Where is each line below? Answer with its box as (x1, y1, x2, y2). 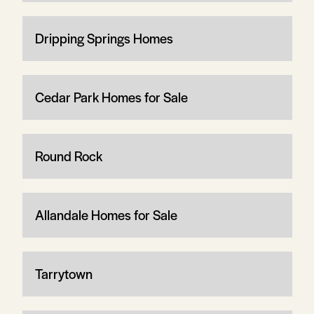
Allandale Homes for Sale (34, 205, 177, 224)
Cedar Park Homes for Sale (34, 88, 188, 107)
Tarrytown (34, 264, 93, 283)
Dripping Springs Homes (34, 29, 173, 48)
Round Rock (34, 146, 102, 165)
